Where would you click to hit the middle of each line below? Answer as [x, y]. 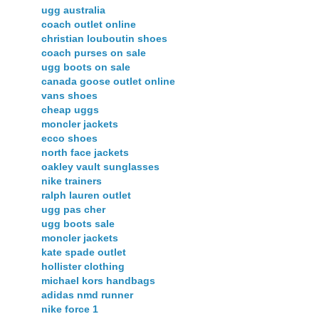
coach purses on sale [94, 53]
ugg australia [73, 10]
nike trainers [72, 181]
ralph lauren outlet [86, 195]
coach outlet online [89, 25]
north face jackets [85, 153]
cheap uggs [70, 110]
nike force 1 [70, 309]
